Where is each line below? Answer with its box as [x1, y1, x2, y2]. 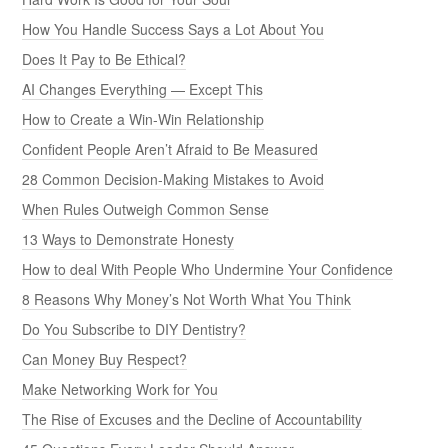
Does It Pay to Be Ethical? [22, 49, 187, 70]
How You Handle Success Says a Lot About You [22, 19, 325, 40]
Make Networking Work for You [22, 379, 219, 400]
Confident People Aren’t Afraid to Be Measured [22, 139, 319, 160]
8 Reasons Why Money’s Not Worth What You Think [22, 289, 352, 310]
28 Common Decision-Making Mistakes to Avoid [22, 169, 325, 190]
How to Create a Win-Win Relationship [22, 109, 265, 130]
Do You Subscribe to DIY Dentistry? [22, 319, 247, 340]
